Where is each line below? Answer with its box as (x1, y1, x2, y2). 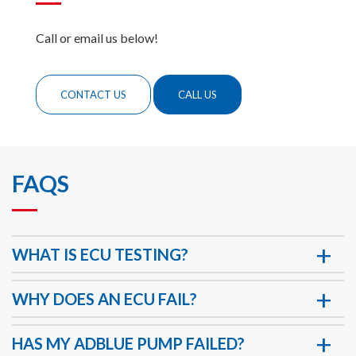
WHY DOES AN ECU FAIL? (12, 288, 197, 308)
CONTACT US (60, 87, 126, 101)
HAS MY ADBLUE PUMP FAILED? (12, 333, 245, 353)
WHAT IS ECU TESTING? (12, 244, 188, 264)
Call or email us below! (36, 29, 158, 45)
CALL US (178, 87, 217, 101)
